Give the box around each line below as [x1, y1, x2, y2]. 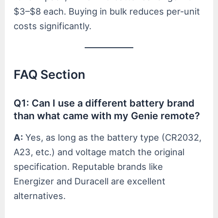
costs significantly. [14, 20, 92, 32]
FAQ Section [14, 67, 86, 82]
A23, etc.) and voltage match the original [14, 146, 185, 157]
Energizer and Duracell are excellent [14, 175, 166, 186]
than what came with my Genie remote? [14, 109, 200, 122]
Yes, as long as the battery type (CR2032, [23, 131, 202, 143]
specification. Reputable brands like [14, 161, 163, 172]
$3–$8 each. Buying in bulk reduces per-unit [14, 6, 200, 17]
